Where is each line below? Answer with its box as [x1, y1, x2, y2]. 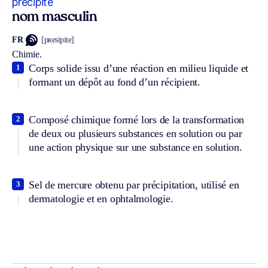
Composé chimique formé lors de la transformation [29, 113, 245, 126]
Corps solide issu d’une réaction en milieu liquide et [29, 62, 249, 74]
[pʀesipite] [41, 35, 74, 45]
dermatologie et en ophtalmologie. [29, 192, 173, 205]
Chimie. [12, 48, 42, 59]
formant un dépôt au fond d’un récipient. [29, 75, 200, 88]
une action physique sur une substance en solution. [29, 141, 242, 153]
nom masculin [12, 11, 97, 24]
